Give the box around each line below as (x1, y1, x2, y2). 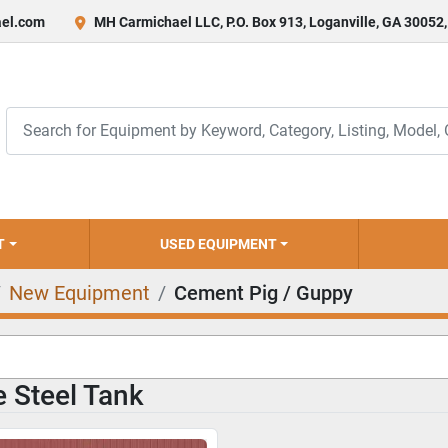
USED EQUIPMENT (168, 235, 277, 252)
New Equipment (9, 281, 150, 305)
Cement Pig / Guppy (174, 281, 353, 305)
